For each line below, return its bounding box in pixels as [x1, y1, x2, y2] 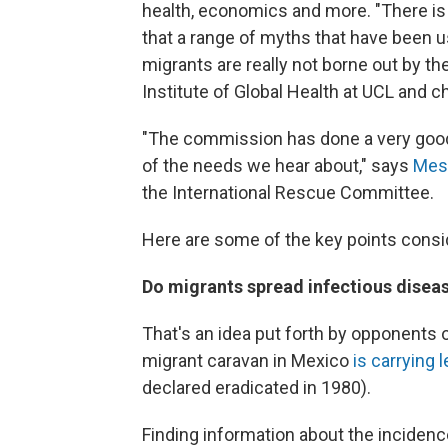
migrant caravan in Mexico [142, 350, 353, 372]
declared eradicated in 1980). [142, 377, 371, 399]
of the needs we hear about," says [142, 155, 413, 177]
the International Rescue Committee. [142, 182, 434, 204]
